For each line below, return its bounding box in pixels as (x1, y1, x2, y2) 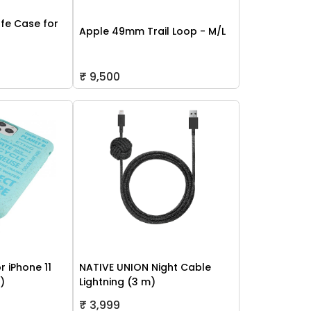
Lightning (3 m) (78, 275, 155, 289)
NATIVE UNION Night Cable (78, 260, 211, 275)
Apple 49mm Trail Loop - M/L (78, 24, 226, 38)
